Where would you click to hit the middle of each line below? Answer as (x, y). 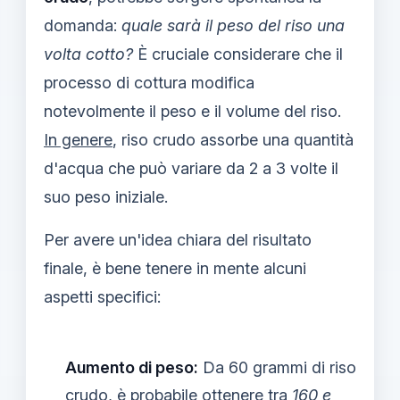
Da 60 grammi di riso (277, 367)
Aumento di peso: (132, 367)
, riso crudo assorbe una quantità (233, 139)
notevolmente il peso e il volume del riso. (192, 111)
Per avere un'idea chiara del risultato (178, 239)
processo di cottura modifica (149, 82)
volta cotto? (88, 54)
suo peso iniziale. (106, 196)
